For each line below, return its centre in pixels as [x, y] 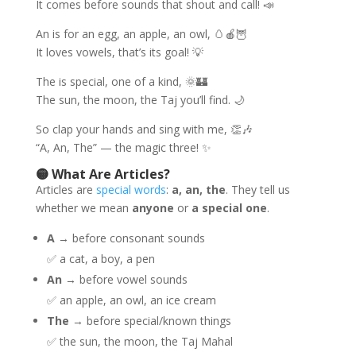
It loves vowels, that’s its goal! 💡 [119, 52]
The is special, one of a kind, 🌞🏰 [121, 81]
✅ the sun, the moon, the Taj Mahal [139, 341]
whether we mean [83, 208]
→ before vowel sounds [124, 279]
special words [131, 190]
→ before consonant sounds [130, 238]
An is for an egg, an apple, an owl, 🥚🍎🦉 [141, 34]
